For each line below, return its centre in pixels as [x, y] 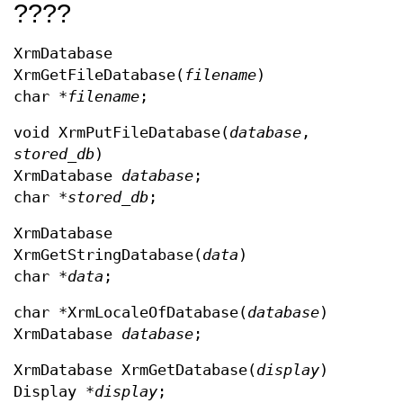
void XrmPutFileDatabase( [121, 133]
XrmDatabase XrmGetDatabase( [135, 370]
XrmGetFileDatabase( [99, 75]
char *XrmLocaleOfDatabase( [130, 313]
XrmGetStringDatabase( [108, 255]
